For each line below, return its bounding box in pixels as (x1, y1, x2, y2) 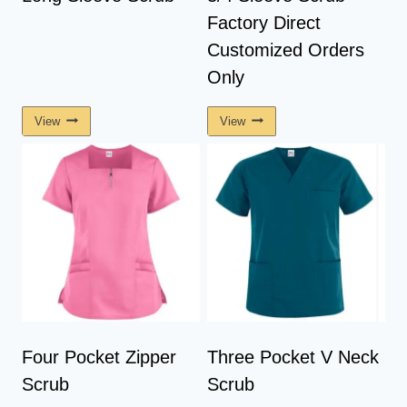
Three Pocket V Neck (207, 346, 379, 367)
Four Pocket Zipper (22, 346, 176, 367)
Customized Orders (207, 40, 364, 61)
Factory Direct (207, 13, 321, 34)
